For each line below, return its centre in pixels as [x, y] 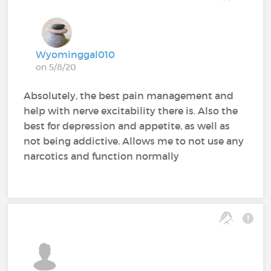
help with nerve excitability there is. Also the [131, 110]
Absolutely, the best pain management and [129, 95]
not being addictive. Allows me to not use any [134, 141]
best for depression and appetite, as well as [127, 126]
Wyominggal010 [76, 54]
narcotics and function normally [102, 156]
